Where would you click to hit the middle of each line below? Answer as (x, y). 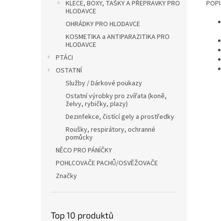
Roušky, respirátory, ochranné (110, 130)
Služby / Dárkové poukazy (104, 83)
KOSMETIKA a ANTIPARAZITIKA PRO (118, 37)
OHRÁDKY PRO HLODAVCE (103, 24)
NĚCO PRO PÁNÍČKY (84, 150)
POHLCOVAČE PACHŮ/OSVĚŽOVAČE (107, 163)
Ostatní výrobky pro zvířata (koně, (116, 96)
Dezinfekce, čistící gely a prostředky (120, 117)
